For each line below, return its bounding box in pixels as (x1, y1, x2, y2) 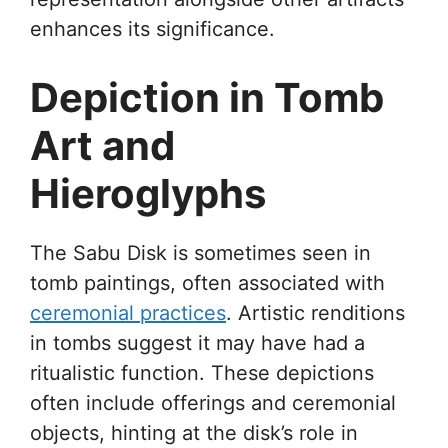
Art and (30, 120, 175, 170)
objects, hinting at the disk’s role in (30, 420, 358, 445)
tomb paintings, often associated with (30, 270, 385, 295)
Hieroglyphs (30, 168, 266, 218)
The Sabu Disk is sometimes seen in (30, 240, 371, 265)
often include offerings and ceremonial (30, 390, 396, 415)
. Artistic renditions (226, 300, 405, 325)
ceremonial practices (30, 300, 226, 325)
